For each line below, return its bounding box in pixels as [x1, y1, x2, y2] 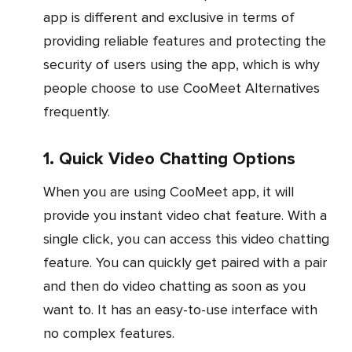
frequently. [43, 103, 110, 121]
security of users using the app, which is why [43, 56, 320, 74]
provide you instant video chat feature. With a [43, 207, 327, 225]
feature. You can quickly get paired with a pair [43, 254, 327, 272]
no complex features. [43, 324, 174, 343]
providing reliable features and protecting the [43, 32, 326, 50]
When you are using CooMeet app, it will [43, 183, 56, 201]
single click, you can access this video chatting [43, 230, 329, 248]
